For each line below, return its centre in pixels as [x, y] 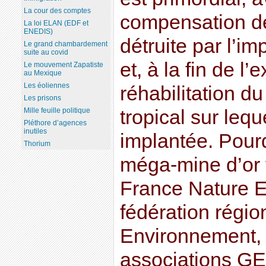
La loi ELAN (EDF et [56, 23]
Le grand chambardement [65, 44]
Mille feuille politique [57, 111]
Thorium [37, 144]
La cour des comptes [57, 11]
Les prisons [42, 98]
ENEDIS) [38, 32]
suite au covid [46, 53]
